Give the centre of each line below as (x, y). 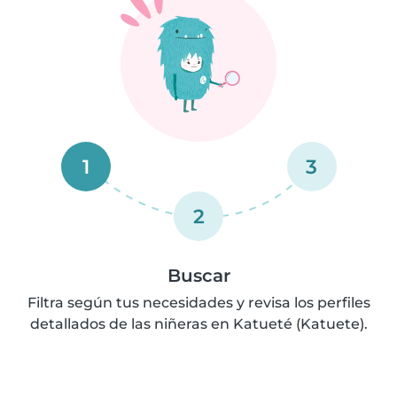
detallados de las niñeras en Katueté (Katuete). (198, 324)
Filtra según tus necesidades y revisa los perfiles (198, 303)
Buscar (198, 276)
